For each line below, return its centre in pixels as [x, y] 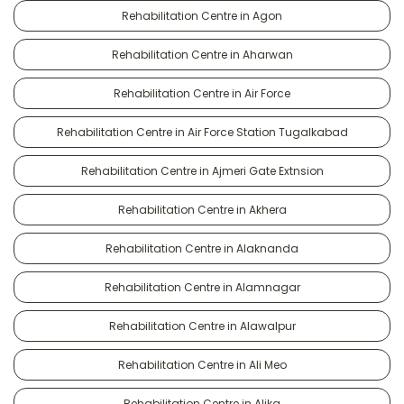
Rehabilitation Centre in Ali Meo [202, 364]
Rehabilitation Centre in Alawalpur [202, 326]
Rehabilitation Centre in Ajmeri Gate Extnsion [202, 170]
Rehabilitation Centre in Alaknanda [202, 248]
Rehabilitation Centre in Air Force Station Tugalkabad [202, 132]
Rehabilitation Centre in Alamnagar [202, 287]
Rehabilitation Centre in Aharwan [202, 54]
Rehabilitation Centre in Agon [202, 15]
